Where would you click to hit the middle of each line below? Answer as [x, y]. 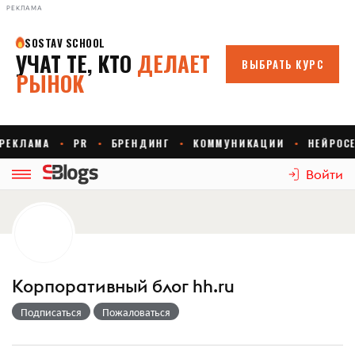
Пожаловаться [136, 311]
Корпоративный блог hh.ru [123, 286]
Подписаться [51, 311]
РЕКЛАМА [25, 8]
